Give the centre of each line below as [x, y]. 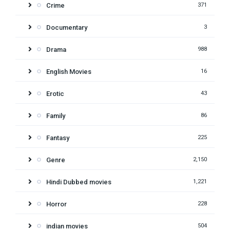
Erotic [55, 93]
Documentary [67, 27]
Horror [56, 204]
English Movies [69, 71]
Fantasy [58, 138]
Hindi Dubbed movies [79, 182]
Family [56, 116]
